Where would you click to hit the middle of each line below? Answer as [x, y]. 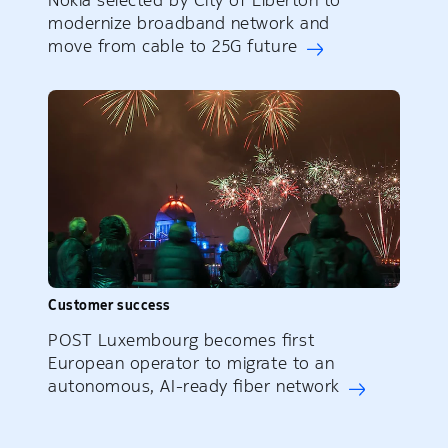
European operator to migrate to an [191, 362]
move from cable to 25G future [173, 46]
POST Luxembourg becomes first [181, 339]
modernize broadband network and [189, 23]
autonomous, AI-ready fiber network [194, 385]
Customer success [109, 304]
